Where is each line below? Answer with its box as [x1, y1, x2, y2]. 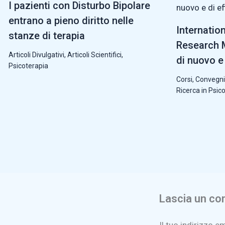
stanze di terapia [9, 29, 85, 42]
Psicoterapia [9, 61, 48, 70]
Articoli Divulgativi [9, 50, 64, 59]
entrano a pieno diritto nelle [9, 14, 134, 27]
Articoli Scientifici [67, 50, 122, 59]
